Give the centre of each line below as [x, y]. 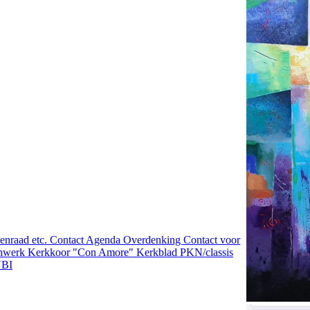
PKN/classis [207, 252]
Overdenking [153, 240]
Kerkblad [158, 252]
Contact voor [212, 240]
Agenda [104, 240]
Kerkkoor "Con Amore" [82, 252]
